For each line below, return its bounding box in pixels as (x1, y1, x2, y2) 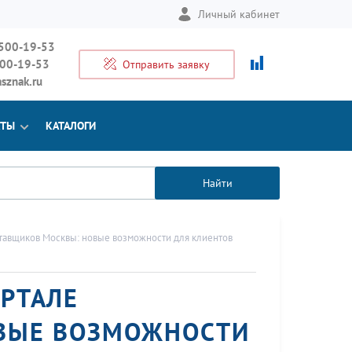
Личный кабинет (198, 7, 280, 21)
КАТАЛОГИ (46, 119, 96, 133)
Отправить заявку (123, 57, 210, 71)
